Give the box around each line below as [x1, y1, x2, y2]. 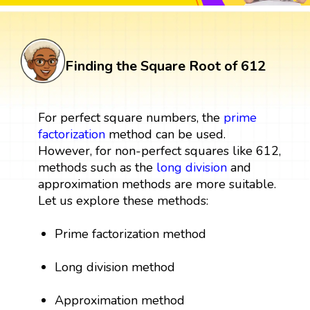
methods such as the [37, 158, 156, 176]
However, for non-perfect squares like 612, [37, 142, 281, 159]
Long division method [55, 258, 176, 275]
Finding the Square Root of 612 [65, 56, 266, 75]
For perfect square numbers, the [37, 109, 224, 126]
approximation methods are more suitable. [37, 175, 276, 192]
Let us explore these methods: [37, 192, 208, 209]
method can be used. [104, 125, 226, 143]
